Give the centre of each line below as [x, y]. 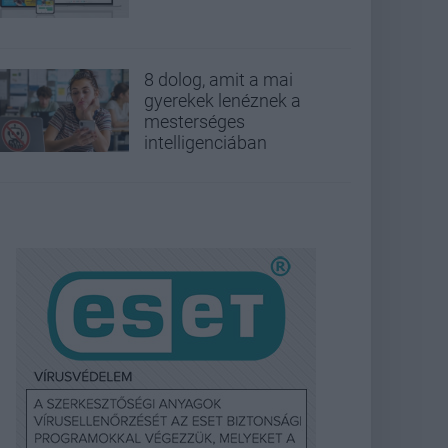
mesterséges [194, 121]
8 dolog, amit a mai [218, 79]
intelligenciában [205, 142]
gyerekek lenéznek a [222, 100]
